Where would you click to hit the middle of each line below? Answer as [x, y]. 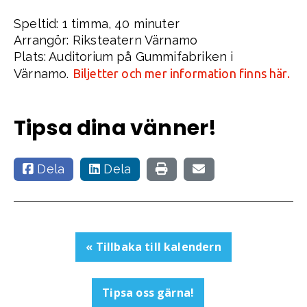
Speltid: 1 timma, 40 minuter [97, 23]
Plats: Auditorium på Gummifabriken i [124, 56]
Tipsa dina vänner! [115, 128]
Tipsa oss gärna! [148, 292]
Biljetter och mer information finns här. [181, 73]
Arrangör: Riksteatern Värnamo [106, 40]
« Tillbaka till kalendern [153, 246]
